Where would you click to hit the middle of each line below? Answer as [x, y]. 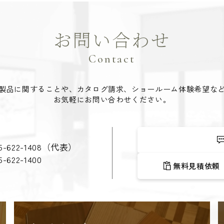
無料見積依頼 [197, 166]
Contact [112, 59]
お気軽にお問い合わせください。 [112, 99]
